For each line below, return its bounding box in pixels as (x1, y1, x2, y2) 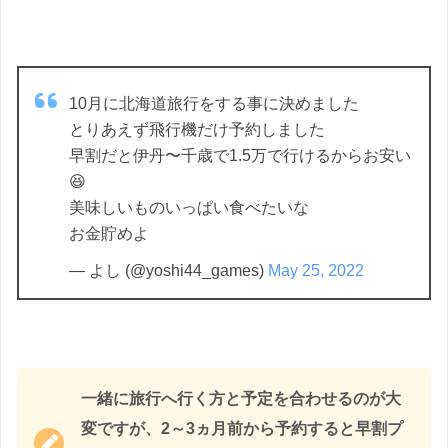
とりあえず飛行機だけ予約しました (69, 121, 325, 139)
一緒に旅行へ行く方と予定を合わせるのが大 (81, 389, 401, 407)
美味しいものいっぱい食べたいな (69, 199, 309, 217)
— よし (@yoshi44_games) (69, 262, 268, 280)
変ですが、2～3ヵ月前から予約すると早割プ (81, 419, 403, 437)
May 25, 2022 (268, 262, 364, 280)
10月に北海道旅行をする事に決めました (69, 95, 359, 113)
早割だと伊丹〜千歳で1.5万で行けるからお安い (69, 147, 411, 165)
